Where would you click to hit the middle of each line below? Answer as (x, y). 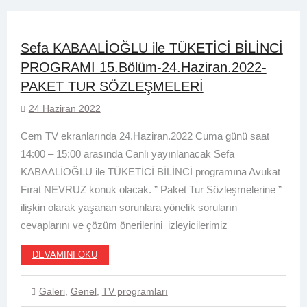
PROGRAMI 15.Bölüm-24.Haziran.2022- (143, 67)
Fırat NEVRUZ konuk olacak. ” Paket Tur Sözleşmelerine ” (151, 190)
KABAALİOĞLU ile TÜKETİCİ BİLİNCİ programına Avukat (150, 172)
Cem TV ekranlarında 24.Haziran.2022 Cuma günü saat (145, 136)
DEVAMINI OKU (64, 255)
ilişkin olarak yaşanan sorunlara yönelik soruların (128, 208)
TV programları (135, 292)
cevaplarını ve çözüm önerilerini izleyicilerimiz (124, 225)
